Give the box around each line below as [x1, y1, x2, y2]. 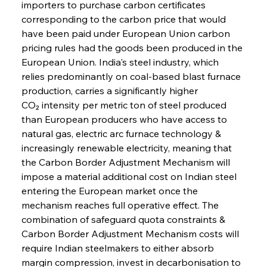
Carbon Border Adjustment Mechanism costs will [21, 227, 241, 240]
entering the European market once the [21, 184, 200, 197]
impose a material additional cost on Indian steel [21, 170, 239, 182]
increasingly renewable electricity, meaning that [21, 141, 234, 154]
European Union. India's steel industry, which [21, 55, 221, 68]
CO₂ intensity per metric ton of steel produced [21, 98, 229, 111]
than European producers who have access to [21, 113, 229, 125]
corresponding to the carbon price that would [21, 13, 228, 25]
